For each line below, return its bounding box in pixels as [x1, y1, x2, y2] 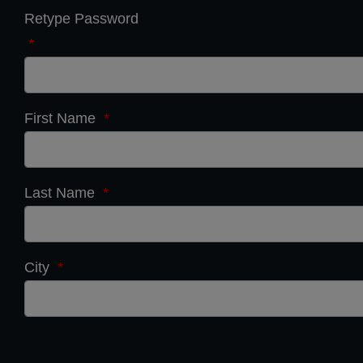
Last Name [24, 184, 99, 201]
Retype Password [24, 10, 139, 27]
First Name [24, 109, 100, 126]
